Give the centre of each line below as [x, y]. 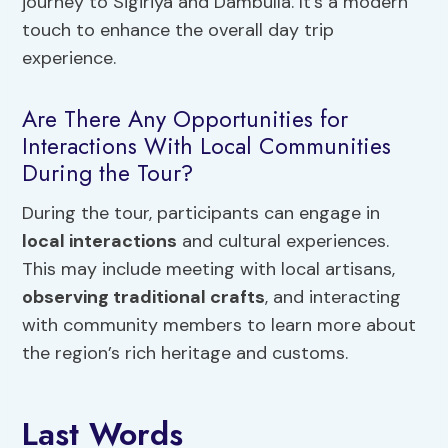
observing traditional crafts [144, 296]
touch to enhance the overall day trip [178, 29]
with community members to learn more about [219, 324]
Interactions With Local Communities [207, 146]
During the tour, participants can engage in [201, 212]
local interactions [100, 240]
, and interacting [333, 296]
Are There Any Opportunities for [185, 119]
